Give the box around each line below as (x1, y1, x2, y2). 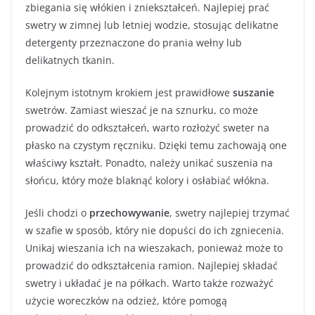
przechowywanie (89, 205, 169, 219)
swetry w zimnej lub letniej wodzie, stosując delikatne (25, 18, 278, 32)
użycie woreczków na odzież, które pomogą (25, 293, 227, 307)
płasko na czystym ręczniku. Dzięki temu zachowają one (25, 138, 287, 152)
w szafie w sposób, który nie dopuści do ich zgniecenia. (25, 223, 284, 237)
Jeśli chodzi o (25, 205, 89, 219)
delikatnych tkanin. (25, 53, 115, 67)
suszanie (233, 85, 274, 99)
